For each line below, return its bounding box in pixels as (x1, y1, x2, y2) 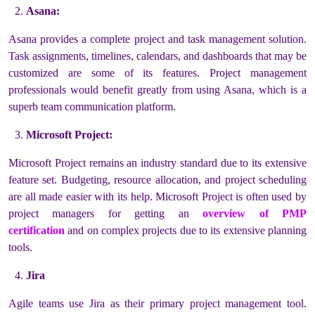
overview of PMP (202, 207, 307, 220)
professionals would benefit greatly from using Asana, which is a (8, 84, 307, 96)
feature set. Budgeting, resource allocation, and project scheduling (8, 174, 307, 186)
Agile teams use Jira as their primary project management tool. (8, 297, 307, 310)
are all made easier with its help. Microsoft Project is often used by (8, 191, 307, 203)
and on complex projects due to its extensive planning (65, 224, 307, 237)
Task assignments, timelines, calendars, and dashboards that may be (8, 50, 307, 63)
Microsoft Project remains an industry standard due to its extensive (8, 157, 307, 169)
